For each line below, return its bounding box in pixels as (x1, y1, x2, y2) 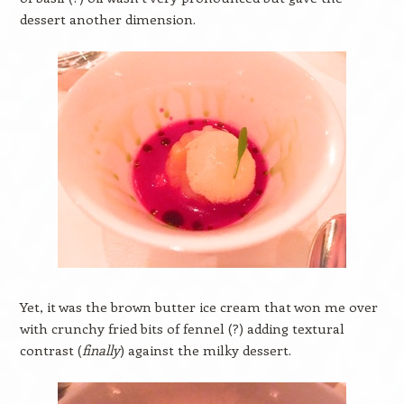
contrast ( (19, 341, 82, 359)
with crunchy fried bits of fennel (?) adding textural (19, 319, 344, 337)
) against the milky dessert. (119, 341, 291, 359)
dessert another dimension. (19, 10, 196, 28)
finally (81, 341, 120, 359)
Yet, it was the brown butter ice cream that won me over (19, 298, 378, 316)
